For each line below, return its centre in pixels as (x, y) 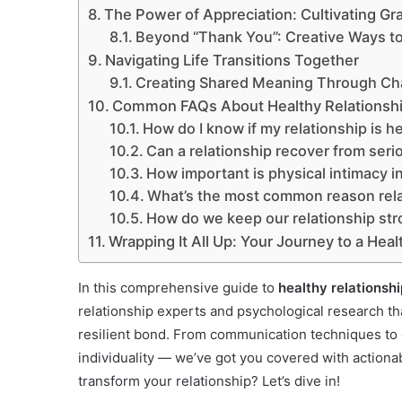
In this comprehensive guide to (178, 287)
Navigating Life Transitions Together (232, 60)
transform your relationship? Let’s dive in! (209, 380)
